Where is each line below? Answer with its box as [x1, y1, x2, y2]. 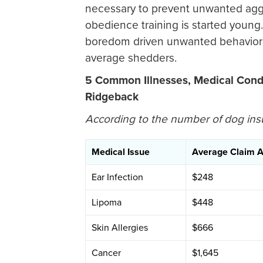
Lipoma [92, 197, 122, 208]
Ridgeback [85, 90, 139, 103]
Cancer [92, 247, 121, 259]
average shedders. [85, 51, 177, 65]
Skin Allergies [92, 222, 148, 234]
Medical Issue [92, 146, 150, 158]
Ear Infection [92, 171, 143, 183]
